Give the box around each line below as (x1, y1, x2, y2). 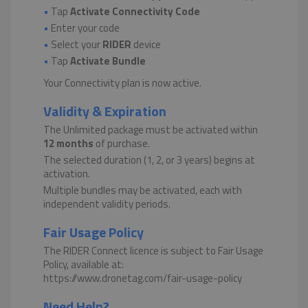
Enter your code (49, 20, 120, 36)
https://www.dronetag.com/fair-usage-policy (43, 270, 242, 287)
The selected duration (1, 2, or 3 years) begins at (43, 152, 255, 168)
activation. (43, 166, 90, 182)
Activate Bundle (70, 53, 146, 69)
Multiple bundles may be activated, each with (43, 182, 242, 199)
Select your (49, 36, 102, 53)
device (131, 36, 161, 53)
